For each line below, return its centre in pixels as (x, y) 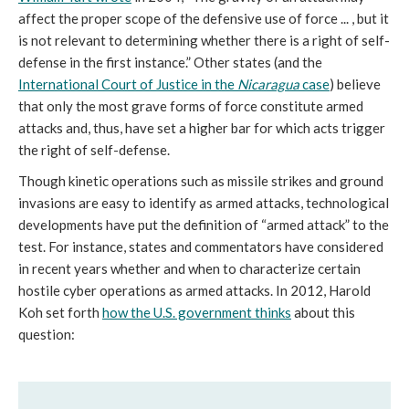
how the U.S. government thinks (197, 313)
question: (47, 335)
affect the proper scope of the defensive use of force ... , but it (204, 19)
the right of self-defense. (94, 150)
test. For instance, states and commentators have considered (201, 247)
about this (323, 313)
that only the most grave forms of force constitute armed (191, 106)
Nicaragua (268, 84)
